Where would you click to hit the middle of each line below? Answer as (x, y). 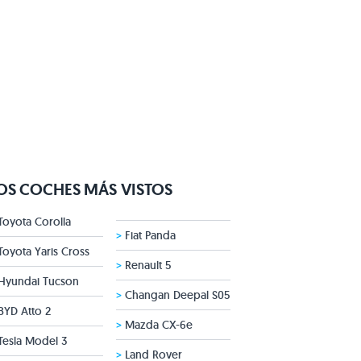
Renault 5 (146, 265)
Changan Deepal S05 (176, 295)
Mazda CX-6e (157, 325)
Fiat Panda (149, 235)
